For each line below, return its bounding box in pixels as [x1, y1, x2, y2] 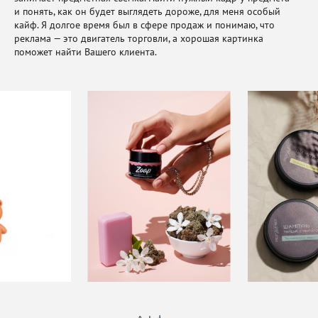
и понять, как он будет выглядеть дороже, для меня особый [14, 4, 280, 18]
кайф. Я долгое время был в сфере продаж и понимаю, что [14, 18, 275, 31]
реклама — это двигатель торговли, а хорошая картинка [14, 31, 263, 45]
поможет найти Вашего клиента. [14, 45, 157, 58]
